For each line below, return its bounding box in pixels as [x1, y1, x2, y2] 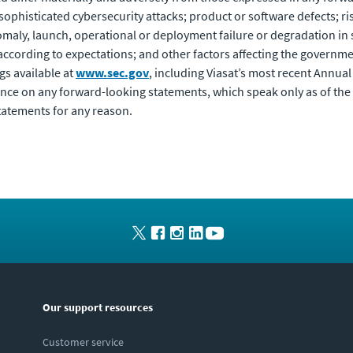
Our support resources [43, 300, 153, 314]
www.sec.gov [76, 65, 149, 80]
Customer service [43, 335, 124, 349]
